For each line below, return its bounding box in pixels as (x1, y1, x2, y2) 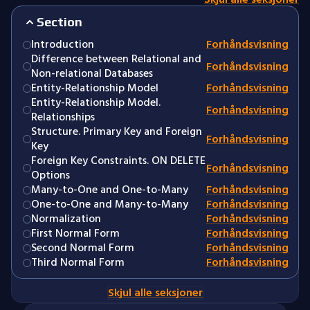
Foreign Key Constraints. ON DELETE (31, 152, 206, 170)
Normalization (31, 210, 101, 228)
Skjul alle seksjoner (107, 284, 203, 302)
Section (37, 15, 82, 29)
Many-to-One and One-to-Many (31, 181, 188, 199)
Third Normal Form (31, 253, 125, 271)
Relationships (31, 108, 95, 126)
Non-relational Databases (31, 64, 153, 82)
